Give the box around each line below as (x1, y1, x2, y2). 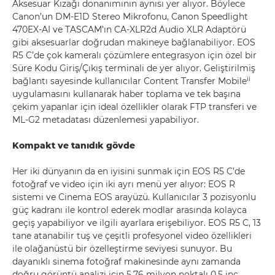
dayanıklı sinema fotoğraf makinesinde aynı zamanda (12, 256, 241, 267)
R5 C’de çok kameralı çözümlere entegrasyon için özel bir (12, 50, 257, 61)
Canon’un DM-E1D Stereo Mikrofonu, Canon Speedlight (12, 11, 248, 22)
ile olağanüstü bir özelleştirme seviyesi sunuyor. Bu (12, 243, 232, 254)
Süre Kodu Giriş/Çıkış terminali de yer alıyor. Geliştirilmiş (12, 63, 255, 74)
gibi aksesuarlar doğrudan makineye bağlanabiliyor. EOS (12, 37, 255, 48)
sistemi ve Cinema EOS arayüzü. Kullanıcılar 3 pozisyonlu (12, 192, 256, 203)
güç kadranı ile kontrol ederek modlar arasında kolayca (12, 204, 247, 215)
